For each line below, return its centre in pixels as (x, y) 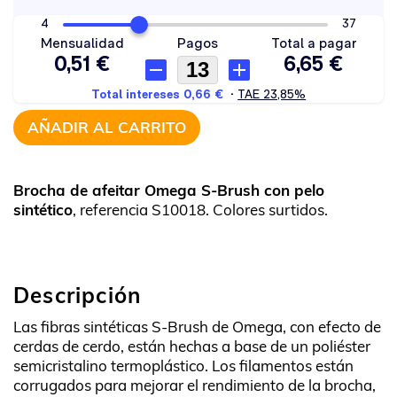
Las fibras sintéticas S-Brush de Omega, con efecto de (197, 326)
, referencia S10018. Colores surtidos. (200, 209)
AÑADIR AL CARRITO (107, 127)
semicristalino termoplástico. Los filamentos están (183, 365)
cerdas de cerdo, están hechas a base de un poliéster (192, 346)
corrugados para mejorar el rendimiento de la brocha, (195, 385)
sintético (43, 209)
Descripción (78, 295)
